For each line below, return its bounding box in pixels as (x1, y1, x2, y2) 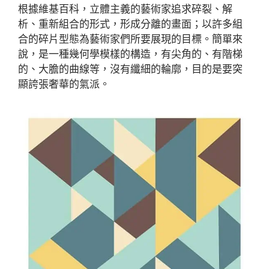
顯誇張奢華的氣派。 (18, 77, 110, 90)
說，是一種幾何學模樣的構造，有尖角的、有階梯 (18, 47, 243, 60)
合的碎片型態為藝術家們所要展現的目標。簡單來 (18, 32, 243, 45)
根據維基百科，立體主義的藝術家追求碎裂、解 (18, 2, 232, 15)
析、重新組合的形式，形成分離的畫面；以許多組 (18, 17, 243, 30)
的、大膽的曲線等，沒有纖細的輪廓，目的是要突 (18, 62, 243, 75)
